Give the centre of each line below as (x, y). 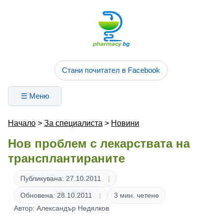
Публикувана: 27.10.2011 (61, 178)
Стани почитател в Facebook (111, 70)
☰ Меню (35, 96)
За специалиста (73, 123)
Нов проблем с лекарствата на (99, 143)
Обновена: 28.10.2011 (56, 195)
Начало (22, 123)
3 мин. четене (137, 195)
